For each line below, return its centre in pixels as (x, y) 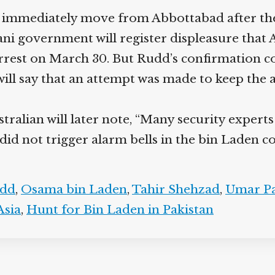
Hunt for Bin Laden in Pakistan (115, 210)
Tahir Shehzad (171, 189)
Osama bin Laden (69, 189)
